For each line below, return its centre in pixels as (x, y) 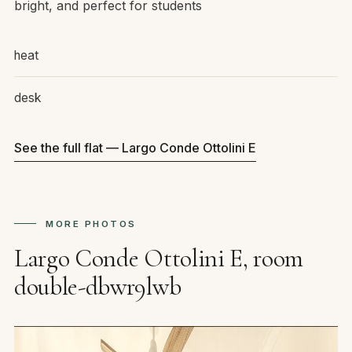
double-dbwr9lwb (98, 287)
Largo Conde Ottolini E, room (159, 258)
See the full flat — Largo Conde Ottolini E (135, 148)
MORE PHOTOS (91, 224)
